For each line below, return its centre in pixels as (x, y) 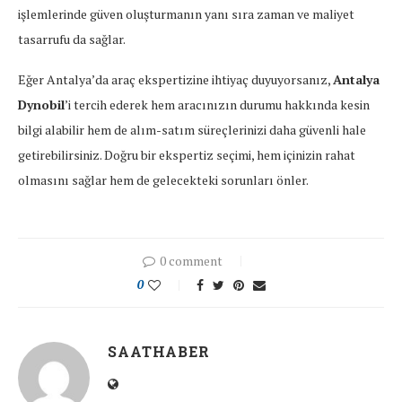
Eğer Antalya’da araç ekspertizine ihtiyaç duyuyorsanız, (175, 80)
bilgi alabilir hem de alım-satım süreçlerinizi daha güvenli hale (192, 130)
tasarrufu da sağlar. (72, 39)
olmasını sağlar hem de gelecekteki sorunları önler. (163, 180)
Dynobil (41, 105)
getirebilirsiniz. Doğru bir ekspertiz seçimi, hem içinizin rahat (187, 155)
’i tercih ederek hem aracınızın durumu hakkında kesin (217, 105)
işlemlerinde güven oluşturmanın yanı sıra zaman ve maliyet (186, 14)
